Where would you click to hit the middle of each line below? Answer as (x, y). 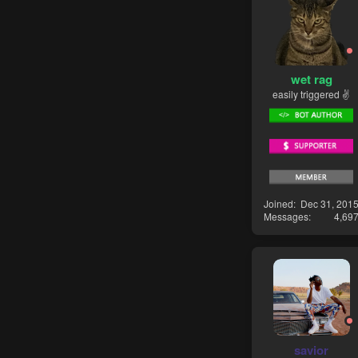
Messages (286, 217)
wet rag (311, 80)
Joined (278, 204)
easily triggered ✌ (311, 94)
